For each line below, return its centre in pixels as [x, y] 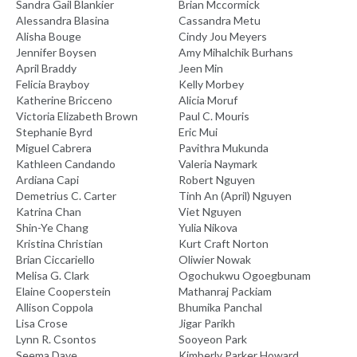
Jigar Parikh [207, 324]
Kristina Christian [59, 244]
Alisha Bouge [49, 37]
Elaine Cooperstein [63, 292]
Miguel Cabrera [54, 148]
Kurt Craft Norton [224, 244]
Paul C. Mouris [214, 116]
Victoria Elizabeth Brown [77, 116]
